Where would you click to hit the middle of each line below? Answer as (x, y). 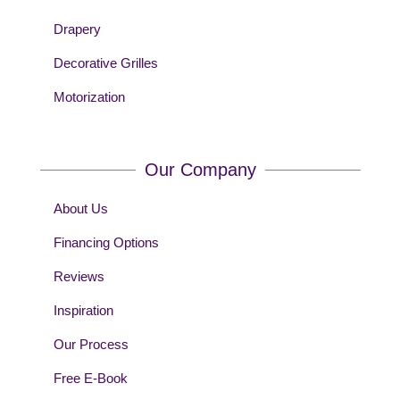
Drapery (77, 29)
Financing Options (106, 243)
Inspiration (83, 311)
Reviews (79, 277)
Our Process (91, 345)
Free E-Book (90, 379)
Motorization (89, 97)
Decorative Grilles (105, 63)
